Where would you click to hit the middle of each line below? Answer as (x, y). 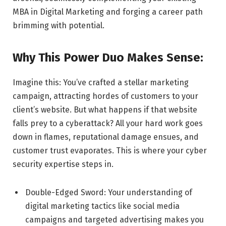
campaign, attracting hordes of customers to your (105, 96)
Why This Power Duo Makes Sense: (108, 58)
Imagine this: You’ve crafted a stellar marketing (101, 83)
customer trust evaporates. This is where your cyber (110, 151)
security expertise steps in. (63, 164)
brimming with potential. (59, 25)
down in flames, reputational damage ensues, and (106, 137)
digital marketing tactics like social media (102, 206)
